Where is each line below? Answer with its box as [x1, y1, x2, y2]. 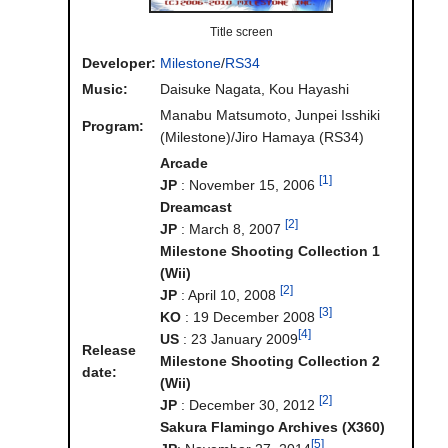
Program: [82, 118, 144, 135]
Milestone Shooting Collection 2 [160, 353, 380, 370]
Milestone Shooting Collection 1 [160, 243, 380, 260]
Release [82, 342, 136, 359]
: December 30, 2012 [177, 397, 319, 414]
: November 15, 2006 [177, 177, 319, 194]
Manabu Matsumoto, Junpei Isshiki [160, 107, 380, 124]
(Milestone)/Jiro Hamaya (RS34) [160, 129, 364, 146]
